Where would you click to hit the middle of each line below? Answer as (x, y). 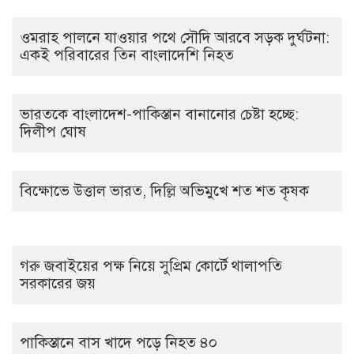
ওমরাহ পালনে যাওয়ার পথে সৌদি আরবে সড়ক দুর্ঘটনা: (175, 38)
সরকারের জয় (58, 283)
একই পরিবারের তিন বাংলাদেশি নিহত (127, 55)
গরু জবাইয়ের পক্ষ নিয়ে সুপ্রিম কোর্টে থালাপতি (151, 266)
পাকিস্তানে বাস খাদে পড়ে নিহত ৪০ (119, 343)
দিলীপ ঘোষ (53, 132)
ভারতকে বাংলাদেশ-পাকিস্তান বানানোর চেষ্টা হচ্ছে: (159, 114)
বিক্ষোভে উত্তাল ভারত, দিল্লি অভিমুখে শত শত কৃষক (164, 191)
